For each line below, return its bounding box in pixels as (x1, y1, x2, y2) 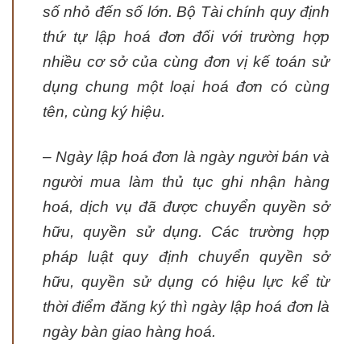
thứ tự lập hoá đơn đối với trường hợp (43, 27, 330, 45)
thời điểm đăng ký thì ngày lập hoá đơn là (43, 297, 330, 315)
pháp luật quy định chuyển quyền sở (43, 247, 330, 265)
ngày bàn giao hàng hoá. (43, 322, 216, 340)
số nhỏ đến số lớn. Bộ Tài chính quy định (43, 2, 330, 20)
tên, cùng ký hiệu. (43, 102, 165, 120)
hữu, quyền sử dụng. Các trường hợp (43, 222, 330, 240)
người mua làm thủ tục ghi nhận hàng (43, 172, 330, 190)
